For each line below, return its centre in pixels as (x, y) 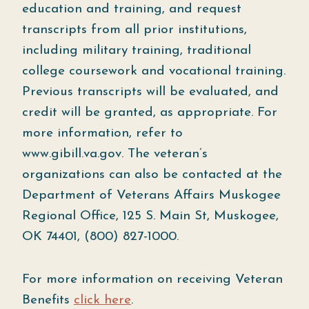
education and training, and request (132, 9)
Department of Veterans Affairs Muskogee (151, 196)
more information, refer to (102, 133)
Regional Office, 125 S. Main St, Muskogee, (150, 216)
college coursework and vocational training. (154, 71)
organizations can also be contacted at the (152, 175)
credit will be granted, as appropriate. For (150, 113)
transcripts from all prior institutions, (134, 30)
